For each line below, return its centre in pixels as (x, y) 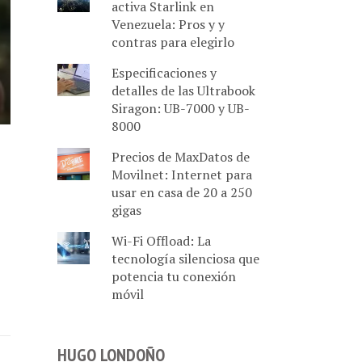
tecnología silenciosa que (185, 259)
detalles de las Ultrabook (183, 90)
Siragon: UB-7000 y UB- (180, 108)
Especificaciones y (164, 73)
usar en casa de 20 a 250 (181, 192)
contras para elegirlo (173, 42)
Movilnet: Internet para (181, 175)
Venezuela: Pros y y (168, 24)
